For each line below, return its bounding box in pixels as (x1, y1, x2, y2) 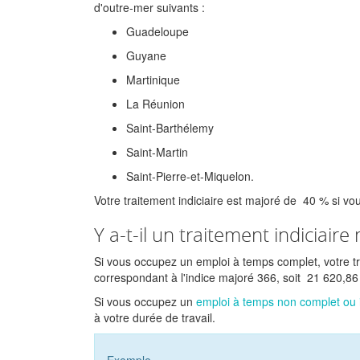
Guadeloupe (126, 23, 189, 39)
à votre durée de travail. (94, 309, 215, 325)
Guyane (126, 47, 166, 63)
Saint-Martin (126, 144, 188, 160)
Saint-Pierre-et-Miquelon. (126, 168, 254, 184)
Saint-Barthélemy (126, 120, 214, 136)
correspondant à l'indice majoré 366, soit (94, 269, 304, 285)
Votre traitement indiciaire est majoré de (94, 192, 300, 208)
